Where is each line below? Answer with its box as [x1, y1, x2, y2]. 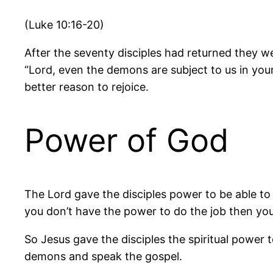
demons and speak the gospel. [24, 250, 182, 263]
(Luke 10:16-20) [24, 18, 104, 31]
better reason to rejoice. [24, 80, 149, 93]
